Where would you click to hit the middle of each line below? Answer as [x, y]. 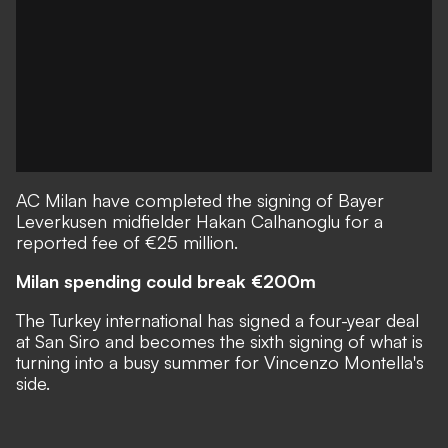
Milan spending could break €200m [166, 281]
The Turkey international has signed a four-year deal [217, 320]
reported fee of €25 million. [127, 242]
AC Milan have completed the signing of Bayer [200, 200]
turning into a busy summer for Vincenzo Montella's [220, 362]
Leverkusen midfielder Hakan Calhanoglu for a [199, 221]
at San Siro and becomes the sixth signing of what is [219, 341]
